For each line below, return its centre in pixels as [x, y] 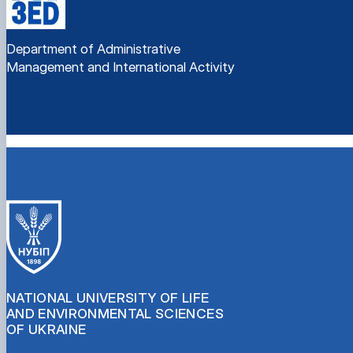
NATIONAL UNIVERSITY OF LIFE [108, 297]
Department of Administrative [93, 48]
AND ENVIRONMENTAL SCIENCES [115, 313]
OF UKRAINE [46, 329]
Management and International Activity [121, 67]
